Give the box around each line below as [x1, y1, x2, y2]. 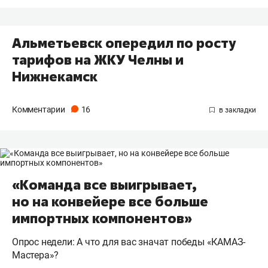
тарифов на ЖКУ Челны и [12, 51, 184, 69]
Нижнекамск [12, 68, 98, 86]
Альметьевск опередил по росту [12, 34, 236, 53]
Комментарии [12, 105, 67, 115]
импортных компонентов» [12, 209, 192, 228]
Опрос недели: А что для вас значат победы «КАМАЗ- [12, 236, 246, 248]
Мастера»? [12, 249, 59, 261]
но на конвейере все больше [12, 193, 208, 211]
